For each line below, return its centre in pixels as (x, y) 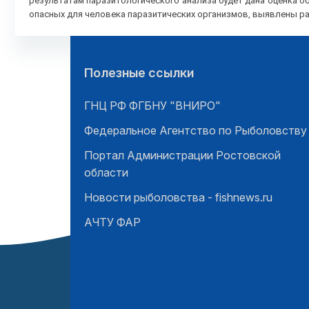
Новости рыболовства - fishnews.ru (178, 197)
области (106, 172)
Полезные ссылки (139, 73)
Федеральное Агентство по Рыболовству (196, 130)
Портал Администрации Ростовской (182, 155)
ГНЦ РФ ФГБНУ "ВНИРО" (152, 106)
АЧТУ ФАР (112, 222)
